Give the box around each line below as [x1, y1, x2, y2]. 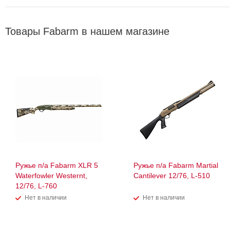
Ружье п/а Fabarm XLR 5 [15, 161, 98, 170]
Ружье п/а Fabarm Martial [133, 161, 218, 170]
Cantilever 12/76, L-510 [133, 171, 210, 180]
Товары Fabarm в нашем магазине [5, 26, 169, 37]
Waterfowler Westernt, [15, 171, 87, 180]
